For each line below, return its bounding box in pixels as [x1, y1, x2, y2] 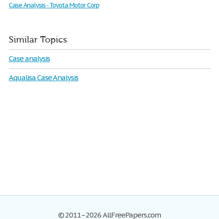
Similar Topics [9, 35, 67, 45]
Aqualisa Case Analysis [9, 73, 79, 82]
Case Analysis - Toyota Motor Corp [9, 1, 99, 9]
